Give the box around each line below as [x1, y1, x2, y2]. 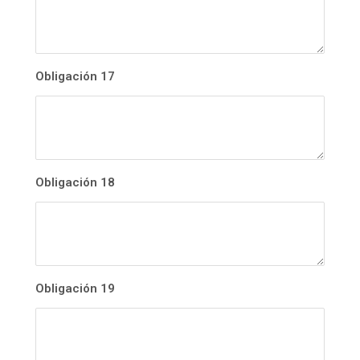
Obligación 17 [35, 69, 115, 84]
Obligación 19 [35, 281, 115, 297]
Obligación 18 [35, 175, 115, 190]
